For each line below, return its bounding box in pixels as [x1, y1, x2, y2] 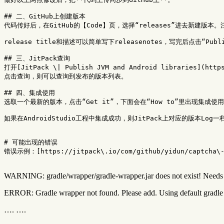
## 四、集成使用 [4, 88, 55, 96]
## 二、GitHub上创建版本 [4, 12, 85, 20]
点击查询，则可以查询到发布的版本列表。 [4, 72, 127, 80]
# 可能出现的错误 [4, 138, 57, 146]
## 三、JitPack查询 [4, 54, 70, 62]
